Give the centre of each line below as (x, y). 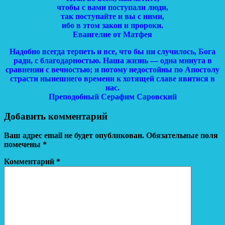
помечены (23, 145)
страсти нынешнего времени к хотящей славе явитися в (113, 79)
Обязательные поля (182, 136)
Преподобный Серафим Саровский (113, 97)
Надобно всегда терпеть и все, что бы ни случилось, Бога (113, 52)
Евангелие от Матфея (113, 35)
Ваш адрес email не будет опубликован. (74, 136)
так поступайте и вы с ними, (113, 17)
